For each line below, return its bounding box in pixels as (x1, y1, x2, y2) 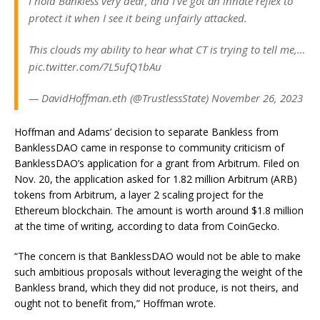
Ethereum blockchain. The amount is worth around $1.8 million (14, 204, 304, 217)
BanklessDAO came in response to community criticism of (14, 141, 284, 154)
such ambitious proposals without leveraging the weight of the (14, 265, 303, 279)
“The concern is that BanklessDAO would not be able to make (14, 249, 301, 263)
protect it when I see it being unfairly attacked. (29, 11, 247, 25)
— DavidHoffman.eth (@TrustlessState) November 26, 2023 (29, 91, 303, 105)
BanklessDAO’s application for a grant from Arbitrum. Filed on (14, 156, 299, 170)
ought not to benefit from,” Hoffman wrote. (14, 296, 216, 310)
